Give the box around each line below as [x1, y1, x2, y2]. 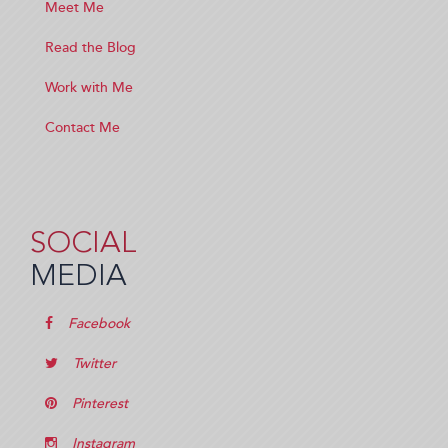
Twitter [73, 355, 116, 372]
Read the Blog [45, 39, 136, 56]
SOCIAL [30, 229, 137, 259]
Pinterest [72, 395, 128, 412]
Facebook [68, 315, 130, 332]
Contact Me [45, 119, 120, 136]
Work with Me [45, 79, 133, 96]
